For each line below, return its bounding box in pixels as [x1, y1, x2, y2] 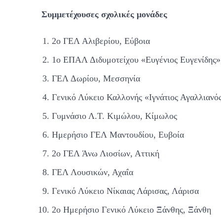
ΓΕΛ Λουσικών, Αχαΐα [52, 167, 133, 177]
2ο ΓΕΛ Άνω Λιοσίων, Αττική [52, 148, 159, 158]
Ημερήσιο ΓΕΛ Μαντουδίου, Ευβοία [52, 129, 184, 140]
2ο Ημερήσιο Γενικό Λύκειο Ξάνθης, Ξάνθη [52, 204, 211, 215]
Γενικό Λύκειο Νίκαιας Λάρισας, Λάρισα [52, 185, 199, 196]
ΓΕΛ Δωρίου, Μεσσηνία [52, 73, 140, 83]
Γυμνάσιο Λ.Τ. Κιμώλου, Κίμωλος [52, 110, 177, 121]
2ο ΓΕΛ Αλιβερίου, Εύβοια [52, 36, 150, 46]
